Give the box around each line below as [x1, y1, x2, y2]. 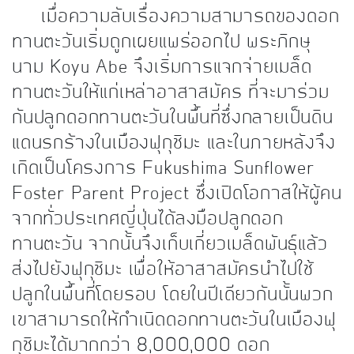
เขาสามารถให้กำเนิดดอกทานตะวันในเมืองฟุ [12, 312, 337, 330]
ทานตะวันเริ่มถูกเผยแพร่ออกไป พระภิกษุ [12, 34, 311, 51]
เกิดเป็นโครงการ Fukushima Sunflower [12, 160, 314, 178]
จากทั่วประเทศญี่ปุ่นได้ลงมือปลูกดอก [12, 211, 284, 228]
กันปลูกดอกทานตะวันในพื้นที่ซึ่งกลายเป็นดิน [12, 110, 333, 127]
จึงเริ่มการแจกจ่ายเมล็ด [134, 59, 312, 77]
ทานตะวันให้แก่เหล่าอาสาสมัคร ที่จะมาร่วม [12, 85, 330, 102]
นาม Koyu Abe [12, 59, 134, 77]
